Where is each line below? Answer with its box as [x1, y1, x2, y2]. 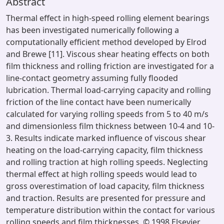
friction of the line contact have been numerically [6, 96, 191, 107]
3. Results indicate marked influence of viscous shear [6, 132, 206, 143]
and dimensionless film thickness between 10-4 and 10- [6, 120, 214, 131]
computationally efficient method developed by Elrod [6, 36, 206, 47]
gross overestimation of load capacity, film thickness [6, 180, 204, 191]
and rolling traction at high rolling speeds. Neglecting [6, 156, 208, 167]
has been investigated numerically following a [6, 24, 179, 35]
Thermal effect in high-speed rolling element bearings [6, 12, 209, 23]
